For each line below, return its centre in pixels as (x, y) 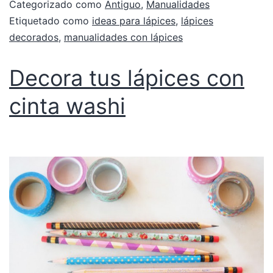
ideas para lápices (134, 21)
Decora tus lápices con (127, 78)
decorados (34, 37)
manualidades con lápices (123, 37)
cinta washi (67, 106)
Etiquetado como (51, 21)
